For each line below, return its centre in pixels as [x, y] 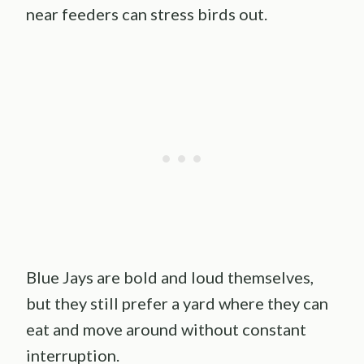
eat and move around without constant [166, 329]
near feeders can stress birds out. [147, 13]
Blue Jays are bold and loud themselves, [170, 277]
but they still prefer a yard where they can [177, 303]
